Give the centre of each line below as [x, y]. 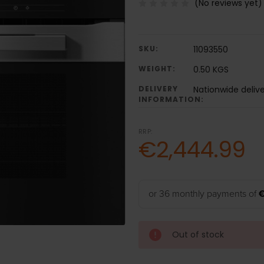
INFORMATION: [171, 100]
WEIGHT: [157, 69]
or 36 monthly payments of [203, 194]
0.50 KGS [211, 70]
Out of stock [198, 235]
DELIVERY [158, 89]
